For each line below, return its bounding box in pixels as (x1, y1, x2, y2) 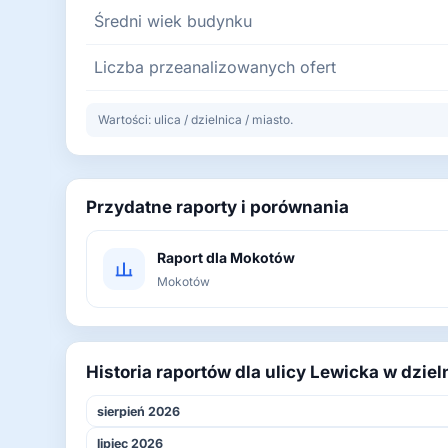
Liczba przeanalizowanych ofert (94, 57, 336, 77)
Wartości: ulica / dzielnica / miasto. (98, 112, 293, 127)
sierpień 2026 (97, 403, 180, 419)
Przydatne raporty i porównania (86, 197, 349, 217)
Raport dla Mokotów (157, 249, 295, 266)
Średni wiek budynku (94, 11, 252, 31)
